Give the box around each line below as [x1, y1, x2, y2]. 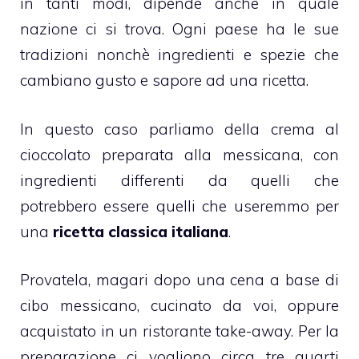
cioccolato [20, 144, 91, 164]
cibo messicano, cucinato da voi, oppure [20, 296, 339, 316]
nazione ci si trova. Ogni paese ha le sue [20, 19, 339, 39]
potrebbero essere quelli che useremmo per [20, 196, 339, 216]
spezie [260, 45, 306, 65]
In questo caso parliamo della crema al [20, 119, 339, 139]
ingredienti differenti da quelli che [20, 170, 339, 190]
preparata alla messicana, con [91, 144, 339, 164]
